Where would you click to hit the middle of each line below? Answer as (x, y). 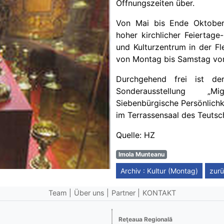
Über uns (89, 193)
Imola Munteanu (141, 154)
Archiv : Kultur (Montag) (159, 171)
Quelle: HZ (135, 135)
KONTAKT (159, 193)
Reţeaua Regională (145, 219)
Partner (123, 193)
